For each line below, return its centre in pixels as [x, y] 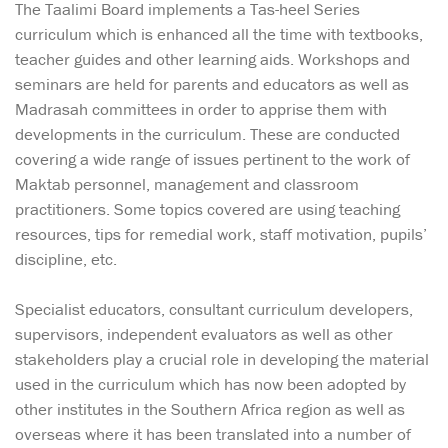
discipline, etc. [66, 258]
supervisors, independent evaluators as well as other [204, 334]
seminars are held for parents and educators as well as [212, 83]
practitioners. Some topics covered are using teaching [207, 208]
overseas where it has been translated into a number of [213, 434]
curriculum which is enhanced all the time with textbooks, [219, 33]
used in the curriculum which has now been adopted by [210, 384]
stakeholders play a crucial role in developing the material [222, 359]
